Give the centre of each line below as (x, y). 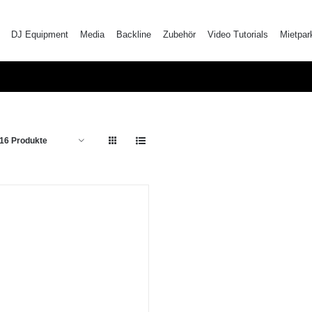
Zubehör (180, 34)
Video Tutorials (238, 34)
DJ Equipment (40, 34)
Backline (134, 34)
